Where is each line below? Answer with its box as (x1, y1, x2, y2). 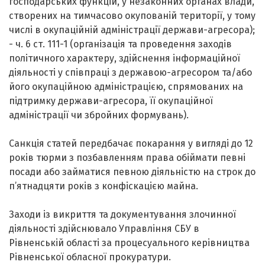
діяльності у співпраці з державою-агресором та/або (9, 66, 252, 78)
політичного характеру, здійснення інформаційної (9, 52, 240, 64)
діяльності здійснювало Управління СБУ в (9, 222, 199, 234)
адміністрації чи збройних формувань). (9, 109, 189, 121)
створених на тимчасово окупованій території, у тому (9, 9, 256, 21)
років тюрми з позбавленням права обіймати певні (9, 151, 245, 163)
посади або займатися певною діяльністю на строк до (9, 166, 256, 177)
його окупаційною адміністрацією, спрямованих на (9, 80, 243, 92)
